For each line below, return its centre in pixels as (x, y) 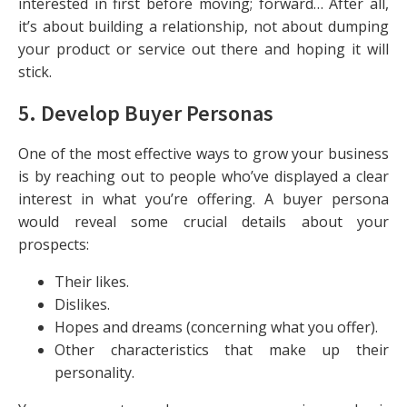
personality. (96, 372)
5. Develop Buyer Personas (146, 113)
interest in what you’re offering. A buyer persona (203, 199)
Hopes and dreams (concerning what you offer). (216, 327)
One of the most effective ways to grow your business (203, 153)
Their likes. (92, 281)
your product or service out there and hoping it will (203, 49)
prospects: (54, 244)
